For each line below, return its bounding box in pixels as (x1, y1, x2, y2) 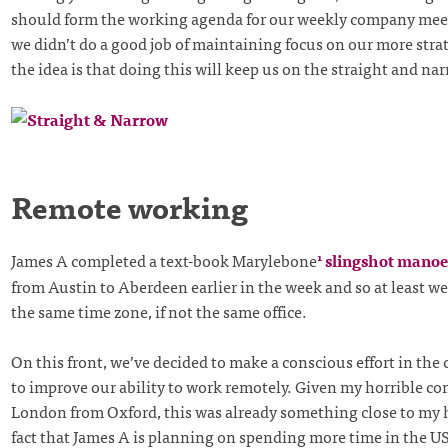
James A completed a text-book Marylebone (10, 247, 317, 274)
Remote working (10, 181, 248, 230)
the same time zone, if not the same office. (10, 297, 307, 324)
